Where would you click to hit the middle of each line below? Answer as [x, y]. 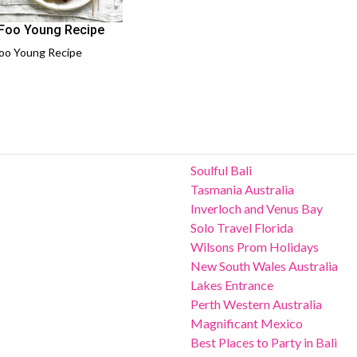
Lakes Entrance [232, 284]
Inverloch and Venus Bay [257, 208]
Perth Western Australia [256, 304]
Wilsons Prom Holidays [255, 246]
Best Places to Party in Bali [264, 342]
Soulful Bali [221, 170]
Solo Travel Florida [242, 227]
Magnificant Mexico [247, 323]
